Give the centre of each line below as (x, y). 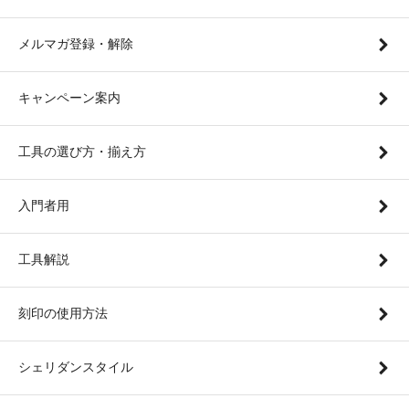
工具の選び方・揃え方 (82, 152)
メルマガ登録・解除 (76, 44)
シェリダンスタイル (76, 367)
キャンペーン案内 (69, 98)
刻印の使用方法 (63, 314)
